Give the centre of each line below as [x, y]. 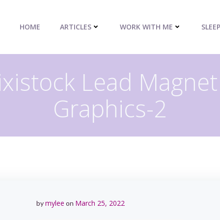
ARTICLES [76, 27]
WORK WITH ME [146, 27]
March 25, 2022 [100, 203]
